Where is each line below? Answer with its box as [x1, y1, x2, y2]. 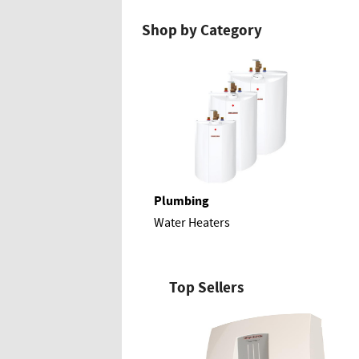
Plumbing [154, 192, 209, 210]
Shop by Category [142, 20, 262, 42]
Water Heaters [154, 214, 230, 232]
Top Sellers [169, 276, 244, 298]
